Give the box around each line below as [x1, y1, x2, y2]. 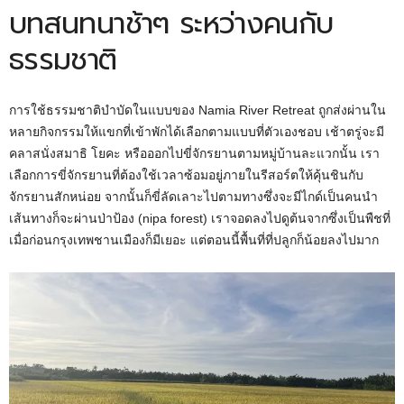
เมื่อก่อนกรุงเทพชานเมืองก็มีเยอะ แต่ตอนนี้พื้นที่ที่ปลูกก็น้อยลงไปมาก [9, 232, 379, 247]
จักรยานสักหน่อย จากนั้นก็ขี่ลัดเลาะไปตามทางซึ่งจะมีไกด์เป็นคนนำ [9, 188, 378, 204]
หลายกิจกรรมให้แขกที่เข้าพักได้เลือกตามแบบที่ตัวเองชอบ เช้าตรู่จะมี [9, 124, 384, 139]
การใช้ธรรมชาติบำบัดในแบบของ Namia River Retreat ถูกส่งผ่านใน [9, 102, 386, 117]
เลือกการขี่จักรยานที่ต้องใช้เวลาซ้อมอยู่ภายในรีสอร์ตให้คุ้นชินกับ [9, 167, 363, 182]
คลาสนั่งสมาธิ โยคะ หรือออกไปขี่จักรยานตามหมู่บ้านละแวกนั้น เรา [9, 145, 380, 161]
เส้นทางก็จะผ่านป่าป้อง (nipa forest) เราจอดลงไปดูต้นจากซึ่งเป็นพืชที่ [9, 210, 390, 225]
